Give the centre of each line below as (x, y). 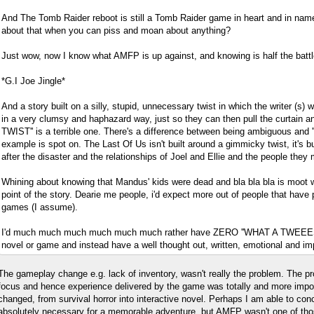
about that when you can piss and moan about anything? (116, 30)
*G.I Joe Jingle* (33, 81)
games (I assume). (40, 207)
